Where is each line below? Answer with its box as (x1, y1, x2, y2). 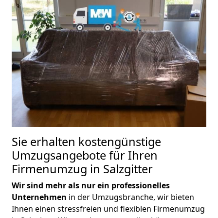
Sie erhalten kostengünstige (12, 133, 161, 149)
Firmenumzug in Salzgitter (12, 161, 153, 177)
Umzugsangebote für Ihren (12, 147, 158, 163)
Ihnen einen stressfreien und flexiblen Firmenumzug (12, 203, 205, 214)
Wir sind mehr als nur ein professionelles (12, 180, 170, 191)
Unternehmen (12, 191, 67, 202)
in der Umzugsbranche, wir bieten (67, 191, 194, 202)
